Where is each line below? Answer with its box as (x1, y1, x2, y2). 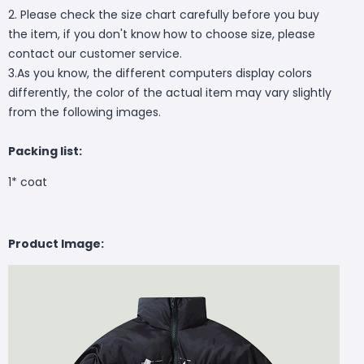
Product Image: (8, 236, 104, 253)
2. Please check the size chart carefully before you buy (8, 6, 319, 24)
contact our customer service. (8, 45, 182, 63)
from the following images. (8, 104, 161, 121)
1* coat (8, 174, 47, 191)
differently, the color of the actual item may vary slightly (8, 84, 331, 102)
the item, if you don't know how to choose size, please (8, 26, 315, 43)
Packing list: (8, 143, 82, 160)
